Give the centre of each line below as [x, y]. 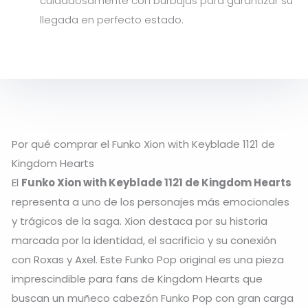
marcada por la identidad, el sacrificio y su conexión [144, 241]
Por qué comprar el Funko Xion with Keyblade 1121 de [143, 144]
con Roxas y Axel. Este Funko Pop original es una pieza [148, 260]
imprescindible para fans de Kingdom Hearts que [137, 279]
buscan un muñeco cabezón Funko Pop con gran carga [153, 298]
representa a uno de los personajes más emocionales [151, 202]
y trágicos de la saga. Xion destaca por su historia [140, 221]
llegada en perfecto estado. [112, 19]
